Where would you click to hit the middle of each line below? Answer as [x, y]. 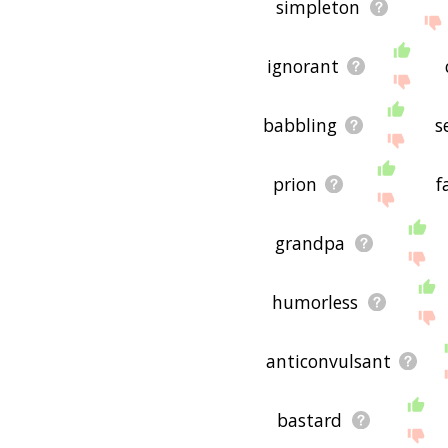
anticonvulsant [328, 360]
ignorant [302, 65]
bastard [310, 419]
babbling [299, 124]
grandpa [310, 242]
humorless [315, 301]
